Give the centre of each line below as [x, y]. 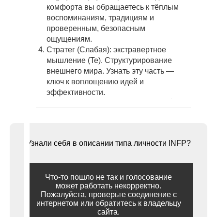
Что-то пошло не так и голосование [108, 177]
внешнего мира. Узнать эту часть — [110, 71]
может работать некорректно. [108, 186]
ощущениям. [69, 39]
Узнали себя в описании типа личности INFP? [108, 143]
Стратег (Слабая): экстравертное [106, 50]
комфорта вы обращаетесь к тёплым [113, 7]
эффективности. [76, 93]
